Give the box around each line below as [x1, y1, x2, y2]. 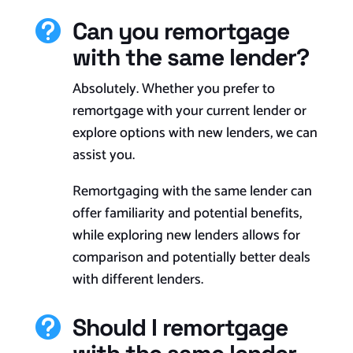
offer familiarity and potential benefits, [72, 202, 302, 226]
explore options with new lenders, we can [72, 121, 318, 146]
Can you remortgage [72, 16, 289, 47]
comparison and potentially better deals [72, 246, 310, 270]
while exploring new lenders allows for [72, 224, 300, 248]
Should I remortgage [72, 312, 288, 344]
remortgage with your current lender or [72, 99, 307, 124]
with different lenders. [72, 268, 203, 292]
